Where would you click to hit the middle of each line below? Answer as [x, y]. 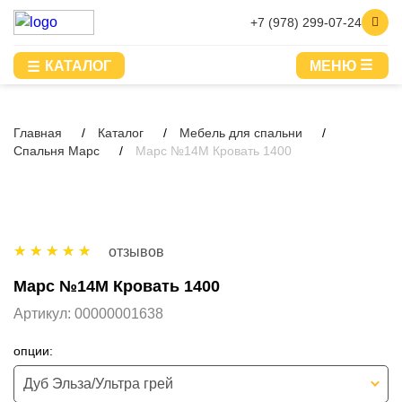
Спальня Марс [57, 150]
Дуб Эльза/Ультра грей [98, 383]
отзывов [136, 251]
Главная [38, 132]
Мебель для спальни [241, 132]
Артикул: [44, 313]
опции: [33, 350]
